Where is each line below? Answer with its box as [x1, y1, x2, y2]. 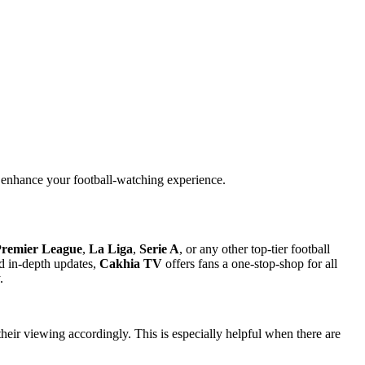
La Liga [89, 241, 133, 256]
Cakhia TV [99, 256, 162, 270]
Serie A [139, 241, 179, 256]
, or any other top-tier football [179, 241, 330, 256]
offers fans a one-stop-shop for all [162, 256, 337, 270]
